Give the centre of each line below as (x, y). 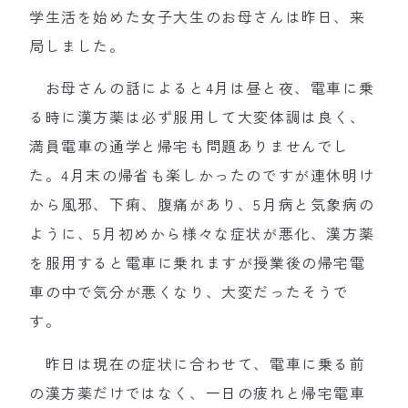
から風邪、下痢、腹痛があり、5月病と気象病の (202, 204)
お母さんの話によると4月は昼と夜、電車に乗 (202, 88)
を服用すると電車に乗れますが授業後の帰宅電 (198, 263)
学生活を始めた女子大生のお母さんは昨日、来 (198, 16)
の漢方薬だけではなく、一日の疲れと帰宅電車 (198, 392)
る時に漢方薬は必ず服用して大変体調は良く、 (198, 117)
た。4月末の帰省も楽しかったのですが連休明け (202, 175)
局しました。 (77, 45)
